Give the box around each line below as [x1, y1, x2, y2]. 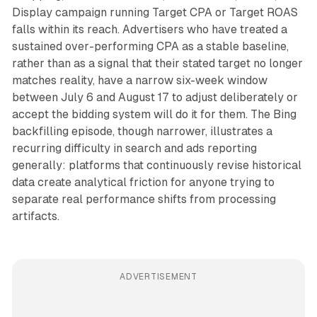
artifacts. [11, 209, 59, 224]
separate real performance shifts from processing [11, 192, 276, 207]
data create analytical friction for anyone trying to [11, 175, 275, 190]
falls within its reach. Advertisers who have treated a [11, 23, 287, 37]
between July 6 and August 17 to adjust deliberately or [11, 91, 298, 105]
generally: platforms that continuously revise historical [11, 158, 301, 173]
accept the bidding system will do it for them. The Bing [11, 108, 296, 122]
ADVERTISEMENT [120, 272, 197, 282]
